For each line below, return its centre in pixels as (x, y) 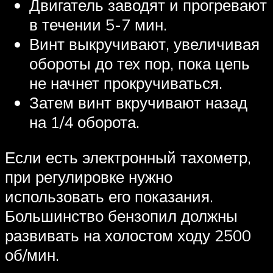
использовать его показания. (109, 196)
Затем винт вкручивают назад (138, 103)
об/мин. (32, 254)
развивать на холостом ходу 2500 (128, 235)
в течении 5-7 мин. (98, 25)
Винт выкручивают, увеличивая (144, 44)
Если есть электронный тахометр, (128, 157)
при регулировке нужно (89, 176)
